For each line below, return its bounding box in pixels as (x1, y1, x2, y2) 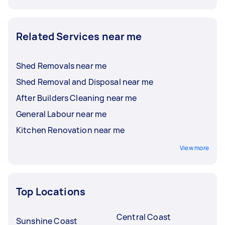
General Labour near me (16, 108, 107, 120)
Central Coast (117, 211, 171, 222)
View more (179, 143, 209, 152)
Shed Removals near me (16, 60, 107, 71)
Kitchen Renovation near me (16, 124, 125, 136)
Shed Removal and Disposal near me (16, 76, 153, 87)
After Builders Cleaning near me (16, 92, 137, 103)
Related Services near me (16, 29, 142, 43)
